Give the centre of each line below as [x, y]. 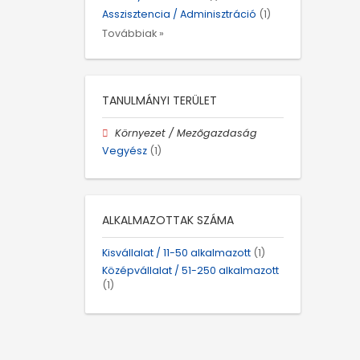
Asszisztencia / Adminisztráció [179, 14]
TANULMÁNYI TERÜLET [160, 100]
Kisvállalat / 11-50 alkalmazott [176, 253]
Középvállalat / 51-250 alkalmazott [190, 271]
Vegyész [125, 151]
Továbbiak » [133, 33]
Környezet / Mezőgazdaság [186, 133]
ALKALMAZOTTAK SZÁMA [168, 221]
